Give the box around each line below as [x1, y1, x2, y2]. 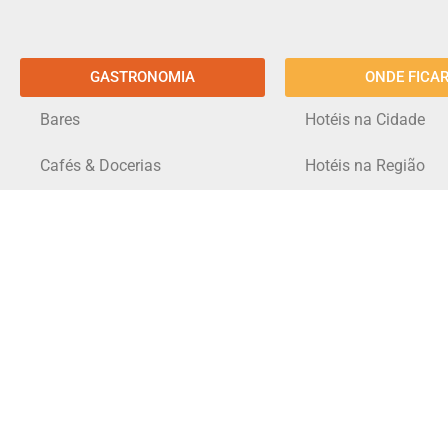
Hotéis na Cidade [304, 110, 425, 129]
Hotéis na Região [304, 156, 425, 175]
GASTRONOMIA [89, 68, 195, 86]
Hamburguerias [40, 202, 149, 221]
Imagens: [352, 411, 422, 431]
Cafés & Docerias [40, 156, 161, 175]
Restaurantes [40, 248, 133, 267]
